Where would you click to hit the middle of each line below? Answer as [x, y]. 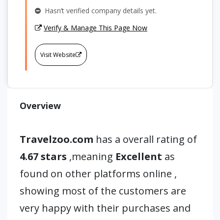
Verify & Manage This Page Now [96, 28]
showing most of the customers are [103, 191]
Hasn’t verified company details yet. [99, 11]
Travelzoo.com [58, 139]
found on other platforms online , [98, 174]
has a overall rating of [146, 139]
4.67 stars [44, 156]
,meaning [92, 156]
